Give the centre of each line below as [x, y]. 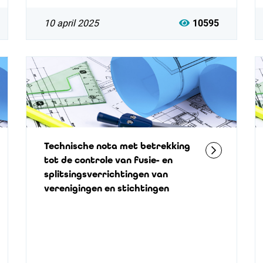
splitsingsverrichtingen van [106, 174]
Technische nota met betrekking [117, 146]
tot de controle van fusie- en [108, 160]
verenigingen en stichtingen [106, 188]
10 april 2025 [71, 23]
